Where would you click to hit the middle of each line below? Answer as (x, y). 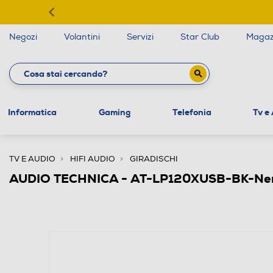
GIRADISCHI (154, 159)
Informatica (32, 112)
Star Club (200, 37)
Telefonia (192, 112)
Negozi (23, 37)
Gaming (114, 112)
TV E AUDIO (32, 159)
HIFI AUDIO (93, 159)
